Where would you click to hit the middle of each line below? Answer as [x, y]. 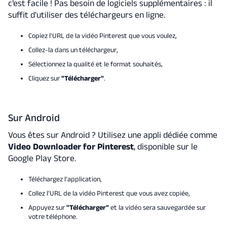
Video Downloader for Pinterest [71, 146]
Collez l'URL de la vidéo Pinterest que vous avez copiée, [109, 193]
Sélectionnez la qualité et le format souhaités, [95, 64]
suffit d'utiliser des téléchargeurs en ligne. [86, 15]
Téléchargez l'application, [65, 179]
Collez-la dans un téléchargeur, [74, 50]
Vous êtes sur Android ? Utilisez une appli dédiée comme [112, 135]
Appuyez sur [47, 207]
